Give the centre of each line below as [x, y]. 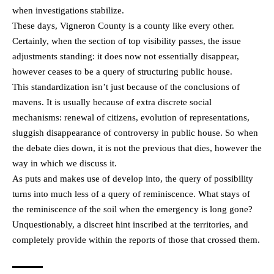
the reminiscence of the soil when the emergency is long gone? [132, 209]
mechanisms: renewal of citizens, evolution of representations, [131, 118]
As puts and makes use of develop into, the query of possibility [133, 179]
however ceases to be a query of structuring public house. [122, 72]
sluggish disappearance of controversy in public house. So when [135, 133]
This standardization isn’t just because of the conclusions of [126, 87]
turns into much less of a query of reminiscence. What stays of [131, 194]
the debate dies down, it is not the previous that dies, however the [137, 148]
